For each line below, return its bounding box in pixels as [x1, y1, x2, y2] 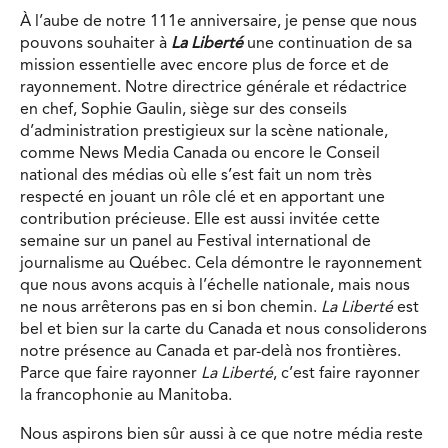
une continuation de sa [243, 35, 412, 52]
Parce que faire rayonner [20, 365, 201, 382]
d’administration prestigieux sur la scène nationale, [20, 123, 388, 140]
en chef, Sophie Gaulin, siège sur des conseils [20, 101, 347, 118]
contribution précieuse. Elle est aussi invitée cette [20, 211, 380, 228]
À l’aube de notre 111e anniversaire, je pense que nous [20, 13, 417, 30]
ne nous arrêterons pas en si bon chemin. [20, 299, 321, 316]
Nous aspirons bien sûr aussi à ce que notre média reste [20, 427, 423, 444]
